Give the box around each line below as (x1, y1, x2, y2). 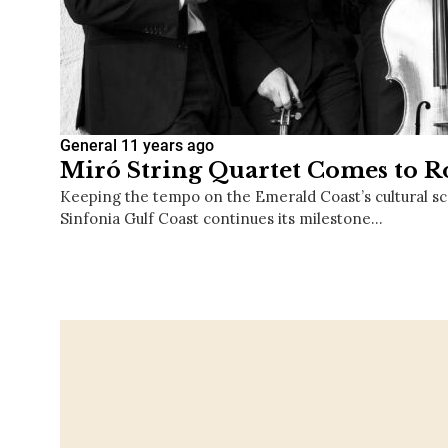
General (60, 136, 117, 156)
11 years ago (121, 136, 214, 156)
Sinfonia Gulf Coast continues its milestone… (60, 209, 383, 229)
